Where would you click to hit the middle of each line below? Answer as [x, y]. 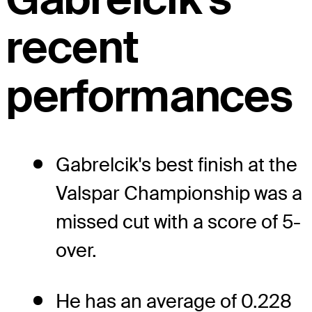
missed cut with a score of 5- [178, 221]
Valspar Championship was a [179, 193]
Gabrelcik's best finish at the [177, 164]
